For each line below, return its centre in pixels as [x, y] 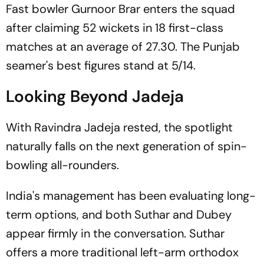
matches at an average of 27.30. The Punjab [123, 47]
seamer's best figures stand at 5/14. [101, 65]
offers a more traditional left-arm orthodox [122, 252]
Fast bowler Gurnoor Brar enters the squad [121, 9]
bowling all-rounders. [62, 165]
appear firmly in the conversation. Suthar [115, 233]
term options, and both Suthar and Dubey [119, 214]
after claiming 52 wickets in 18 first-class [115, 28]
